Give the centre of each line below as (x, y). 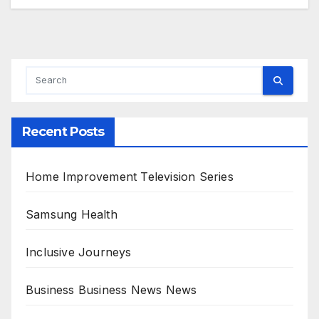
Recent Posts (63, 132)
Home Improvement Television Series (130, 177)
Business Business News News (111, 290)
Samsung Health (72, 215)
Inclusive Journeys (79, 252)
